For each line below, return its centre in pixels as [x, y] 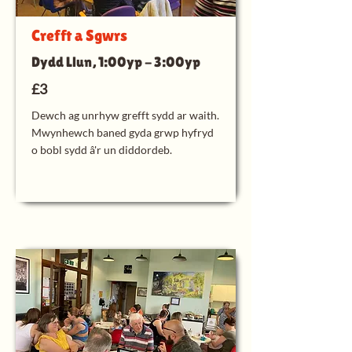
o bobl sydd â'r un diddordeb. [102, 150]
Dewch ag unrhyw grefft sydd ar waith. [125, 115]
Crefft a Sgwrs [79, 35]
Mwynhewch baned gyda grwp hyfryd [123, 132]
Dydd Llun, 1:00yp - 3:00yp [116, 62]
